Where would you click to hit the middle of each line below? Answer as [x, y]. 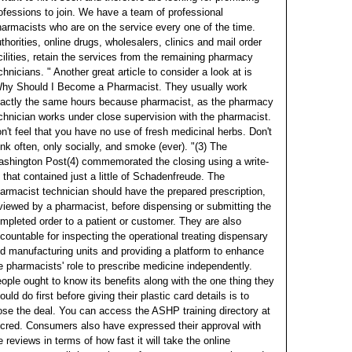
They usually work [206, 87]
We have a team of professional [151, 12]
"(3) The [209, 147]
